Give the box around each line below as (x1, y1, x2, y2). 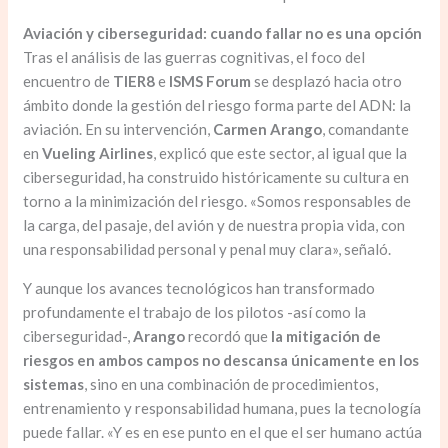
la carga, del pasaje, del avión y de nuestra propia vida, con (23, 216, 406, 235)
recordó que (185, 327, 272, 346)
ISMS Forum (169, 72, 252, 91)
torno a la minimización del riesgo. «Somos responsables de (23, 192, 412, 211)
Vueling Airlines (42, 144, 154, 163)
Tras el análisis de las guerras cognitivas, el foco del (23, 48, 366, 67)
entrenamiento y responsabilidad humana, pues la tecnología (23, 399, 422, 418)
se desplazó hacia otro (251, 72, 403, 91)
